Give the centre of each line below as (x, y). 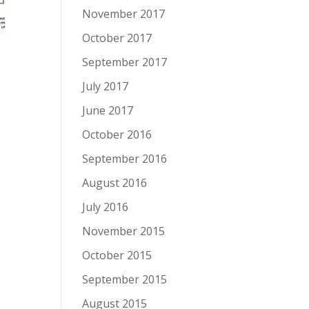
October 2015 (117, 255)
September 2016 (125, 159)
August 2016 (115, 183)
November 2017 (124, 14)
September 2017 (125, 62)
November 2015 (124, 231)
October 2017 (117, 38)
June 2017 (108, 110)
